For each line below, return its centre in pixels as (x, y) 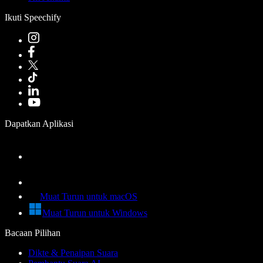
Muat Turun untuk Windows (95, 213)
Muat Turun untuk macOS (89, 196)
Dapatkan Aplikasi (39, 123)
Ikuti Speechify (33, 17)
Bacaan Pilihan (33, 232)
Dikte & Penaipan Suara (73, 252)
